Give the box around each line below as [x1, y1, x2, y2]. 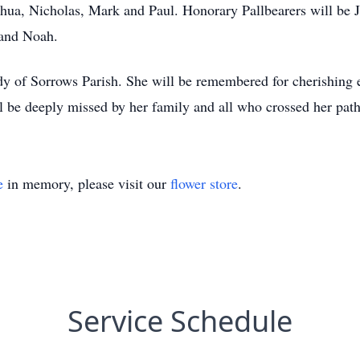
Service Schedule [67, 301, 292, 341]
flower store [170, 174, 238, 193]
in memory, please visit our [3, 174, 170, 193]
